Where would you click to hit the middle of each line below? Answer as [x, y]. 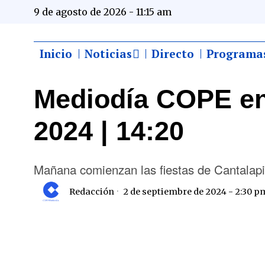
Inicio [56, 53]
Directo [173, 53]
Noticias [108, 53]
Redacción [92, 191]
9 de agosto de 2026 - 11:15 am [103, 12]
